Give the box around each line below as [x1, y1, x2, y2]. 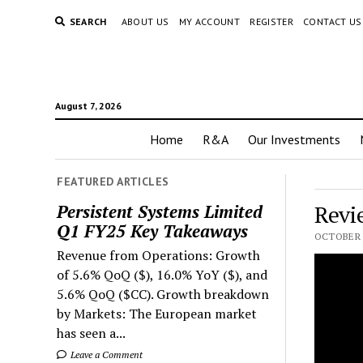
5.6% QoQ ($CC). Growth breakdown [57, 284, 270, 303]
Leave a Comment [68, 348, 143, 361]
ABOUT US [121, 15, 169, 28]
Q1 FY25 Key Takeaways [57, 219, 249, 242]
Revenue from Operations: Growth [57, 246, 261, 264]
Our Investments [248, 131, 340, 147]
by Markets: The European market [57, 304, 258, 322]
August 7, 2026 [54, 100, 122, 112]
